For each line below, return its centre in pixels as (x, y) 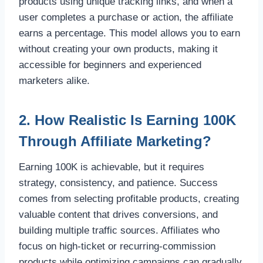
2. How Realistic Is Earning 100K (127, 120)
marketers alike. (54, 80)
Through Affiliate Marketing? (115, 141)
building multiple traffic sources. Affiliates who (119, 230)
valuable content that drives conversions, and (118, 214)
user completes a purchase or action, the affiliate (126, 17)
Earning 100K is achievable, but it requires (112, 167)
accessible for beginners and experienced (110, 65)
